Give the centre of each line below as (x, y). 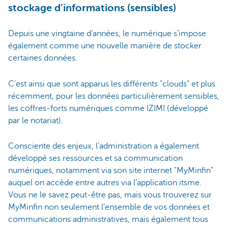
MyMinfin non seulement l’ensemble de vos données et (109, 207)
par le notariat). (36, 120)
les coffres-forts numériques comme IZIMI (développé (108, 108)
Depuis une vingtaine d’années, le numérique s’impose (107, 34)
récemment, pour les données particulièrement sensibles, (114, 96)
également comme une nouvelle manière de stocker (105, 46)
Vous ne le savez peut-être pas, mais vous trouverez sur (110, 195)
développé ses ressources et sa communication (95, 158)
